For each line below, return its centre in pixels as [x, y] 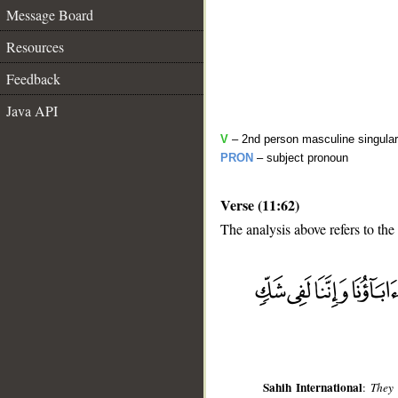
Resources [35, 47]
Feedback [33, 79]
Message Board [50, 15]
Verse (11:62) [260, 205]
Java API [32, 111]
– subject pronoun [301, 158]
